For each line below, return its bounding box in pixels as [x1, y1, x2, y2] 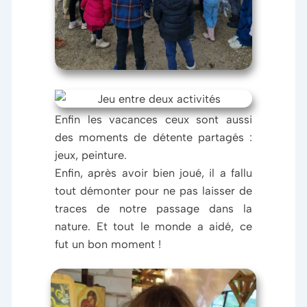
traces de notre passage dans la [55, 201, 252, 215]
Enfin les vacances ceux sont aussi [55, 112, 252, 126]
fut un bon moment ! [55, 236, 162, 251]
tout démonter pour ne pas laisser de [55, 183, 252, 197]
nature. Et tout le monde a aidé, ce [55, 219, 252, 233]
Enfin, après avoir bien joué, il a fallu [55, 165, 252, 180]
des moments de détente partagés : [55, 130, 252, 144]
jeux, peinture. [55, 147, 127, 162]
